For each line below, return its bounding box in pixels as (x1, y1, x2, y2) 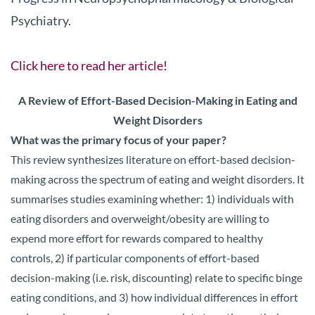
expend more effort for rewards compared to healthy (11, 231, 263, 245)
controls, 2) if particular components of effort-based (11, 250, 259, 264)
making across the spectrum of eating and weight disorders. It (11, 172, 304, 186)
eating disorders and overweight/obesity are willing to (11, 211, 269, 225)
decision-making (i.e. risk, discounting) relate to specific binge (11, 270, 302, 284)
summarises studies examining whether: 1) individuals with (11, 191, 294, 205)
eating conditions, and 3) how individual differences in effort (11, 290, 298, 304)
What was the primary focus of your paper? (11, 132, 226, 146)
